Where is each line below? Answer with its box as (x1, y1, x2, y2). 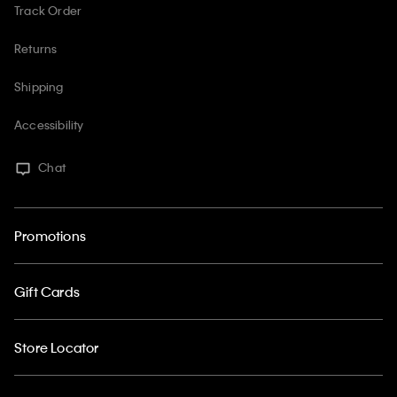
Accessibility (14, 117, 84, 133)
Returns (14, 41, 58, 57)
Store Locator (14, 338, 99, 356)
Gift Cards (14, 282, 80, 300)
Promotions (14, 226, 86, 245)
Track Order (14, 3, 82, 19)
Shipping (14, 79, 64, 95)
